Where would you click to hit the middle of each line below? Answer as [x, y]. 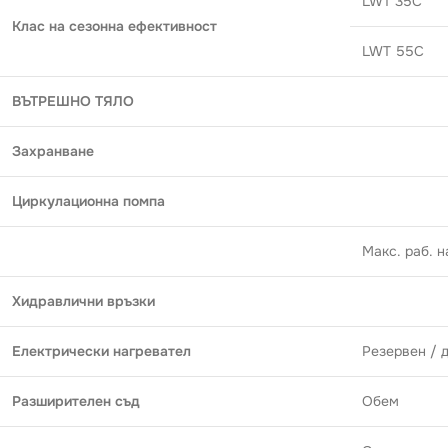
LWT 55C [393, 50]
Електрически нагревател [101, 350]
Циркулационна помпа [88, 200]
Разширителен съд [76, 400]
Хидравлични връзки [83, 300]
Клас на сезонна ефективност [114, 25]
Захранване [53, 150]
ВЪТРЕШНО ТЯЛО [73, 100]
